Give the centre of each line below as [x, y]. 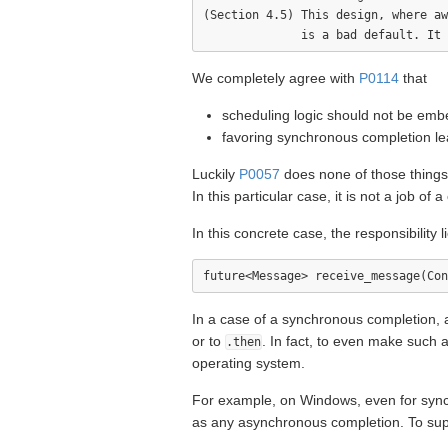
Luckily [215, 174]
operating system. [248, 363]
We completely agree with [275, 78]
